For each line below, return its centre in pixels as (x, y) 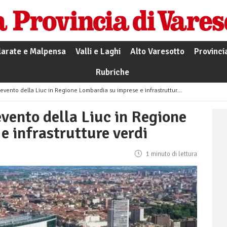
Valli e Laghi (98, 52)
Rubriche (112, 72)
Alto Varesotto (157, 52)
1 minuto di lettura (171, 154)
